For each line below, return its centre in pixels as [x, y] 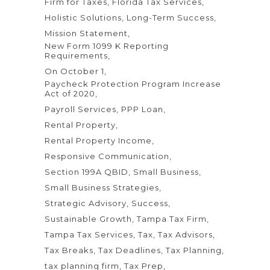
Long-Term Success [170, 17]
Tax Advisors [185, 234]
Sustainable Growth [88, 218]
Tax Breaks [69, 250]
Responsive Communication [107, 156]
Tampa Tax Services [89, 234]
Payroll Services [80, 109]
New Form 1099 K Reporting [107, 46]
